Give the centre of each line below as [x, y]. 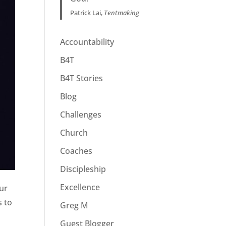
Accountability [87, 42]
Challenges [81, 115]
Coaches [76, 151]
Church [74, 133]
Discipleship [83, 169]
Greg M [74, 205]
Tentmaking [122, 13]
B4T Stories [82, 78]
